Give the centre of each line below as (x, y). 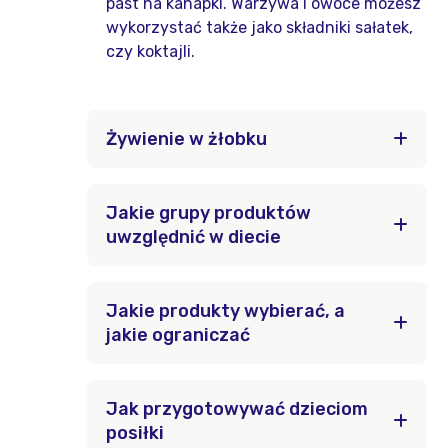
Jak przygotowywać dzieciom (237, 409)
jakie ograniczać (178, 335)
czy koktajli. (150, 51)
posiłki (135, 433)
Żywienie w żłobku (186, 139)
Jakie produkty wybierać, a (225, 311)
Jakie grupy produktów (208, 213)
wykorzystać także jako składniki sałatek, (259, 27)
